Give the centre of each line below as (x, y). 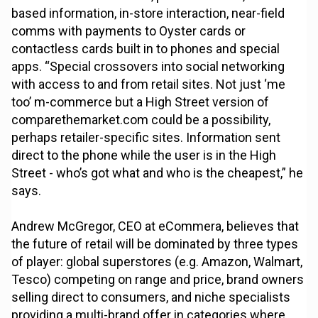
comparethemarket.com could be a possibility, (141, 120)
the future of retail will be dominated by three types (155, 244)
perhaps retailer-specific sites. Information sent (146, 138)
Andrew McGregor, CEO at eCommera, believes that (155, 226)
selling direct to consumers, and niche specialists (151, 297)
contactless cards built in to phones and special (146, 49)
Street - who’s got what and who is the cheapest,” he (158, 173)
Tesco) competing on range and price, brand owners (158, 280)
